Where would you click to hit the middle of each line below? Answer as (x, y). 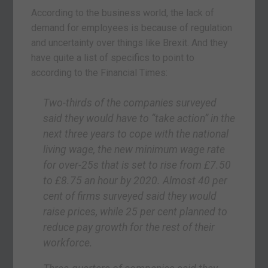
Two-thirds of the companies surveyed (130, 103)
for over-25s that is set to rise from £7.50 (137, 165)
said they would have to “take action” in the (139, 118)
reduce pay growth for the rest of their (129, 227)
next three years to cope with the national (136, 134)
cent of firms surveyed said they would (130, 196)
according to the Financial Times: (100, 72)
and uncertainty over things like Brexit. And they (130, 42)
